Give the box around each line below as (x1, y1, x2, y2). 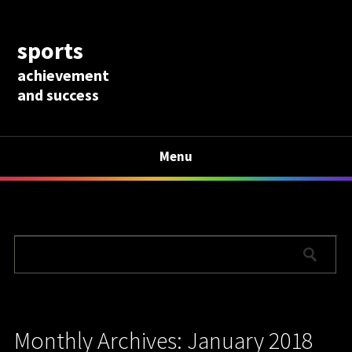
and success (17, 84, 100, 104)
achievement (17, 64, 110, 85)
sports (17, 35, 84, 65)
